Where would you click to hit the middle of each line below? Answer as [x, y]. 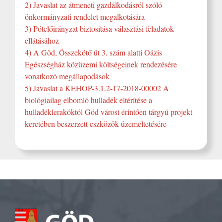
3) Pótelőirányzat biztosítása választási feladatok [99, 28]
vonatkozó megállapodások [67, 76]
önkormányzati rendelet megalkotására [85, 17]
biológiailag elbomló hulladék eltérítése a [88, 100]
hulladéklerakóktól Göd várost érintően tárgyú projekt [109, 112]
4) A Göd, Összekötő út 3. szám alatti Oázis [93, 52]
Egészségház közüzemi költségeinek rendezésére [101, 64]
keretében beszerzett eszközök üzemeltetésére [96, 124]
